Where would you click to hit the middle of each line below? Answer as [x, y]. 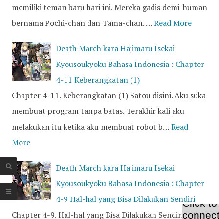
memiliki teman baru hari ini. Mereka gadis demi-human [109, 8]
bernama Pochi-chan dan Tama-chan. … [82, 23]
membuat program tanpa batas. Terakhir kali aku [98, 111]
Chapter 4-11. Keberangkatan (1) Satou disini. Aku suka [109, 96]
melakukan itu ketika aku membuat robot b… [90, 127]
